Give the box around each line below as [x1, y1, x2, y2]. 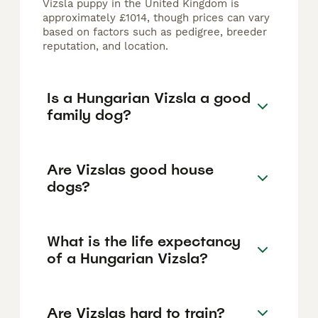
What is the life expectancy [47, 231, 241, 251]
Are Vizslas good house [47, 160, 214, 179]
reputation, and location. [43, 40, 168, 53]
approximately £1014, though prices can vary [43, 11, 270, 25]
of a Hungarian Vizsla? [47, 248, 208, 268]
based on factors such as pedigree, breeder [43, 26, 267, 39]
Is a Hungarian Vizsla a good [47, 88, 251, 107]
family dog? [47, 105, 131, 124]
